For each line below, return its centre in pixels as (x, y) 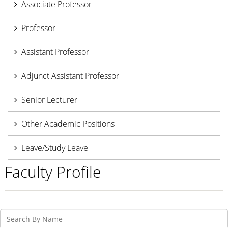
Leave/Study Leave (55, 147)
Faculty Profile (52, 172)
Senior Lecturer (49, 99)
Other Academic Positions (68, 123)
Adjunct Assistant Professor (70, 76)
